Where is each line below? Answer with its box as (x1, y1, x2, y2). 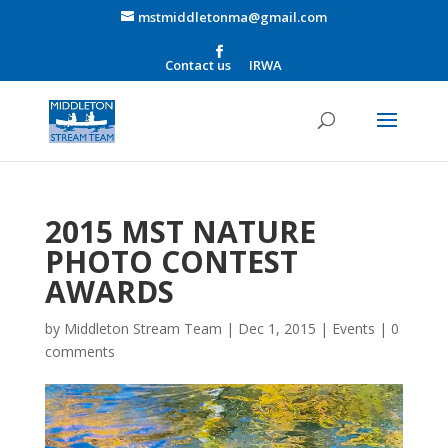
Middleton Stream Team (63, 319, 222, 338)
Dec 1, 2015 (237, 319, 316, 338)
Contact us (165, 55, 232, 74)
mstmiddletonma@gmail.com (137, 7, 327, 26)
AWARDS (44, 271, 174, 312)
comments (44, 342, 115, 361)
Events (331, 319, 375, 338)
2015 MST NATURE (44, 211, 316, 252)
